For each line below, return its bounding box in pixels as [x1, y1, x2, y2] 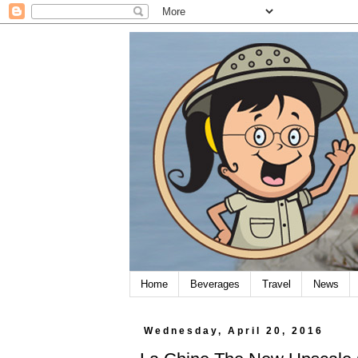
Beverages [190, 277, 240, 290]
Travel [262, 277, 291, 290]
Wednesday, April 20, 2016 [143, 324, 324, 336]
